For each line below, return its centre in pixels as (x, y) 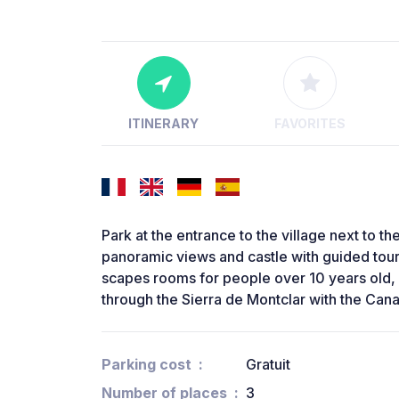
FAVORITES (309, 124)
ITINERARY (164, 124)
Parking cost (147, 365)
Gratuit (268, 365)
